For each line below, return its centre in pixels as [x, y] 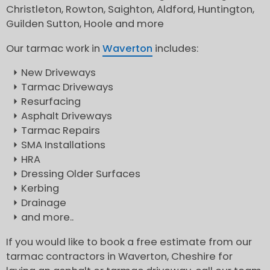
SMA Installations [63, 145]
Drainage [44, 203]
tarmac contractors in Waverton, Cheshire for [119, 256]
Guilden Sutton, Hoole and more [85, 24]
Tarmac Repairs [61, 131]
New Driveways [58, 73]
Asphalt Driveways [67, 116]
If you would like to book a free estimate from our [129, 242]
